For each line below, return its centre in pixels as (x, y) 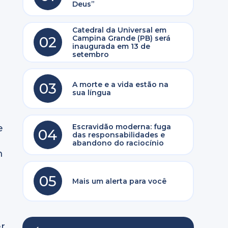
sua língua (91, 93)
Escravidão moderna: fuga (121, 127)
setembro (90, 54)
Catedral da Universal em (119, 30)
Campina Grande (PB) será (121, 38)
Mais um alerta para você (119, 181)
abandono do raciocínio (118, 143)
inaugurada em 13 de (111, 46)
